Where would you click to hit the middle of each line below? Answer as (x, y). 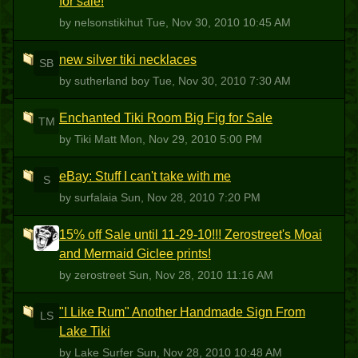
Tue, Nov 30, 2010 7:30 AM (222, 81)
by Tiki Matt (89, 139)
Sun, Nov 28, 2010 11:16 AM (201, 275)
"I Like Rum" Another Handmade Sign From (182, 312)
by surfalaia (90, 197)
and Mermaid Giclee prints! (135, 254)
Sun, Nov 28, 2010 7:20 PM (191, 197)
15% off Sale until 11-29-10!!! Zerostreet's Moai (191, 235)
